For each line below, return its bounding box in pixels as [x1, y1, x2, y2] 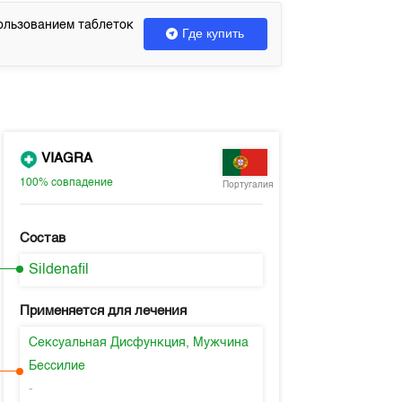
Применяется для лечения [19, 304, 187, 318]
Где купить [182, 26, 245, 40]
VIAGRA [37, 152, 92, 166]
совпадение [50, 177, 113, 188]
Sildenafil [28, 263, 89, 277]
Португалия [222, 180, 274, 189]
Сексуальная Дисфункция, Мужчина [28, 336, 249, 349]
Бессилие [28, 360, 85, 372]
